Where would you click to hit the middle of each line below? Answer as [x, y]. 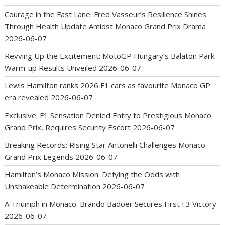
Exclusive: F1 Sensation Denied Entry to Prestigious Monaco [108, 115]
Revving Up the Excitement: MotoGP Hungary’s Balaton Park [110, 55]
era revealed [27, 97]
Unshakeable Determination [53, 186]
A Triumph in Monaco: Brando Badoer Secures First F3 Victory [111, 204]
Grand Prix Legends [39, 156]
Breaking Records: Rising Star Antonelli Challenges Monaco [105, 144]
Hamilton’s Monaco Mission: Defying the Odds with [92, 174]
